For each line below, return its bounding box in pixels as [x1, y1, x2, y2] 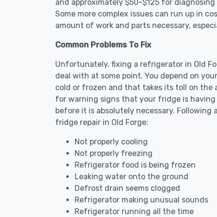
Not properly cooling [75, 137, 148, 146]
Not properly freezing [75, 149, 153, 158]
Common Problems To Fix [55, 40, 151, 49]
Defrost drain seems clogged [75, 184, 180, 193]
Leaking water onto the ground [75, 172, 188, 181]
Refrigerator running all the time [75, 207, 194, 216]
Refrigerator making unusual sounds [75, 195, 208, 204]
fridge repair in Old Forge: [55, 118, 148, 127]
